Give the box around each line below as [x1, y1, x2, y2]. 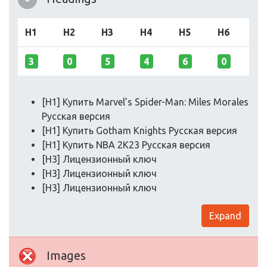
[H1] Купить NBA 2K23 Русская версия [42, 139, 210, 151]
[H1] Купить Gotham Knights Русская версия [42, 125, 237, 136]
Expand [209, 210, 241, 222]
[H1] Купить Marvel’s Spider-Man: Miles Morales [42, 97, 249, 108]
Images [46, 249, 86, 263]
